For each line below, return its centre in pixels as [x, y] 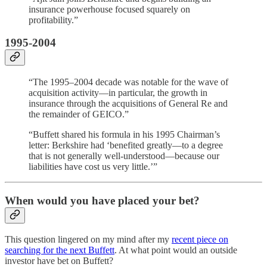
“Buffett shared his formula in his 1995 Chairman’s [124, 135]
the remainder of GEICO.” [79, 114]
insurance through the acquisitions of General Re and [128, 104]
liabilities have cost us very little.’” [93, 167]
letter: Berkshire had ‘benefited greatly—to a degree [126, 145]
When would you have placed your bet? [102, 200]
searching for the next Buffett [60, 250]
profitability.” [53, 20]
